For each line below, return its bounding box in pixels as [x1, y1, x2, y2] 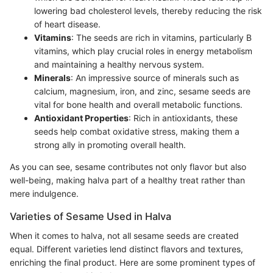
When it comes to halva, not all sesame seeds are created [10, 230, 239, 241]
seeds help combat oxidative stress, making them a [34, 126, 239, 136]
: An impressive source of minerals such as [71, 72, 239, 83]
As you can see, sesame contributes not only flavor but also [10, 161, 246, 172]
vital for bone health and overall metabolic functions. [34, 99, 243, 110]
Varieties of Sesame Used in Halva [10, 210, 171, 222]
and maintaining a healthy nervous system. [34, 58, 204, 69]
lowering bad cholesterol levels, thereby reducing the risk [34, 5, 262, 16]
